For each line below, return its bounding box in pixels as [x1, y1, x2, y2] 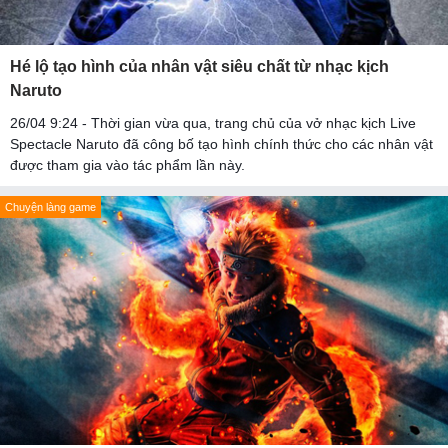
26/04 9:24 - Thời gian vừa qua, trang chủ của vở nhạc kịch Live [10, 114, 416, 131]
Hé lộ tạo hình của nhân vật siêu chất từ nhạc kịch [10, 57, 389, 75]
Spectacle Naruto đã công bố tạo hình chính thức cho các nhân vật [10, 135, 433, 152]
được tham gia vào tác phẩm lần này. [10, 156, 245, 173]
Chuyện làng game [5, 200, 96, 213]
